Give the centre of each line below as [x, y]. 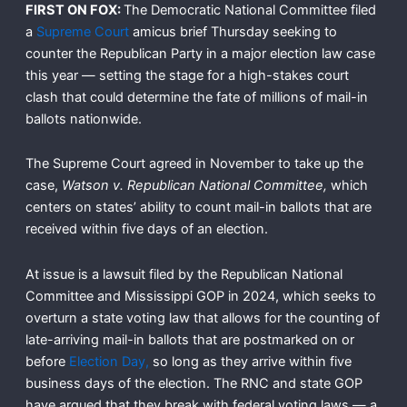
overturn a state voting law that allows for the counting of [202, 318]
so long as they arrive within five [250, 361]
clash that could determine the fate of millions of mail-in [196, 97]
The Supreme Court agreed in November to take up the [194, 164]
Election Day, [109, 361]
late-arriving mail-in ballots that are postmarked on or [189, 339]
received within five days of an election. [146, 229]
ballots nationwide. [85, 119]
